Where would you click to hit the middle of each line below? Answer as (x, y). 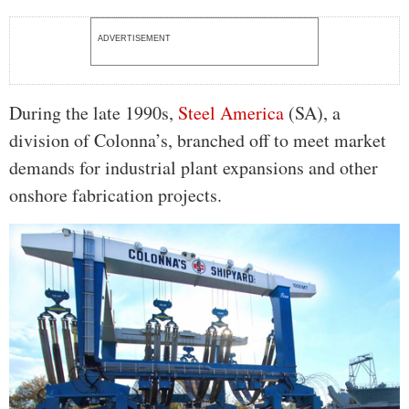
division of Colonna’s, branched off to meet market (198, 141)
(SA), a (312, 113)
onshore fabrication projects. (115, 195)
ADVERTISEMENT (134, 39)
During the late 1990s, (94, 113)
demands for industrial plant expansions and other (194, 168)
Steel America (231, 113)
